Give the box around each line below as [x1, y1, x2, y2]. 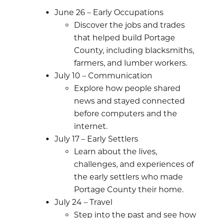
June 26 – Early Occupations [54, 7, 163, 17]
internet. [74, 121, 108, 131]
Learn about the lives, [74, 146, 157, 156]
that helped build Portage [74, 33, 175, 42]
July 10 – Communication [54, 71, 152, 80]
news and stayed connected [74, 96, 185, 106]
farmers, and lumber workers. [74, 58, 187, 68]
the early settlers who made [74, 172, 183, 182]
